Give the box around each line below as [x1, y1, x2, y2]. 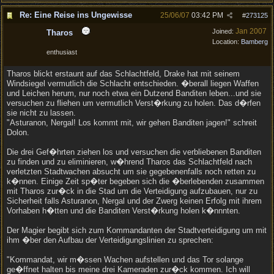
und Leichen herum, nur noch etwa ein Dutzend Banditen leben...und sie [7, 89, 261, 98]
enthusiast [46, 48, 77, 56]
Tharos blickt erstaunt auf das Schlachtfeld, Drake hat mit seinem [7, 69, 240, 78]
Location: [212, 38, 241, 45]
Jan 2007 [235, 27, 267, 35]
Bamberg [241, 38, 268, 45]
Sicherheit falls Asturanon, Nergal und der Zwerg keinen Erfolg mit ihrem [7, 196, 262, 206]
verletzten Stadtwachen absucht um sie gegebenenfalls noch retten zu [7, 167, 256, 176]
